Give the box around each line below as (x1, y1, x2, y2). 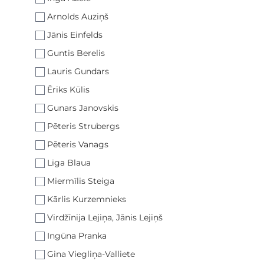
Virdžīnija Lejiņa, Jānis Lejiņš (47, 212, 163, 223)
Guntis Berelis (47, 48, 105, 58)
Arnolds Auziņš (47, 11, 108, 22)
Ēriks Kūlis (47, 84, 90, 95)
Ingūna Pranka (47, 230, 107, 241)
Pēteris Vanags (47, 139, 108, 150)
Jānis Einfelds (47, 29, 103, 40)
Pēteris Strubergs (47, 121, 120, 131)
